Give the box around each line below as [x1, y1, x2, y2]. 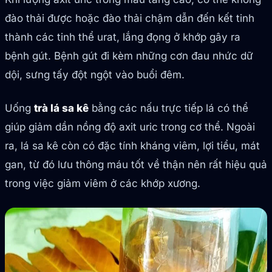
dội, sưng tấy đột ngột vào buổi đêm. [5, 69, 185, 81]
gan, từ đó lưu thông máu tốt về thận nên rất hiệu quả [5, 158, 267, 171]
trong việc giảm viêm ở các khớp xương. [5, 177, 200, 190]
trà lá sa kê [34, 102, 89, 115]
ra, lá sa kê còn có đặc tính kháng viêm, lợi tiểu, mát [5, 140, 260, 152]
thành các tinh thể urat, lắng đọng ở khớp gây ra [5, 31, 240, 44]
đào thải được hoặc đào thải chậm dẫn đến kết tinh [5, 12, 254, 25]
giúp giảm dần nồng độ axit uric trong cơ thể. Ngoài [5, 121, 255, 134]
